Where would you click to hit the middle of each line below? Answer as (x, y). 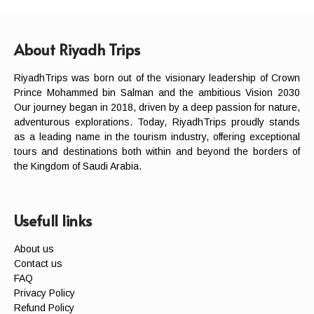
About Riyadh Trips (77, 49)
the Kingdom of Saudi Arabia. (78, 166)
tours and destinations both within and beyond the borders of (157, 151)
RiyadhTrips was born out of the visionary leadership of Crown (157, 77)
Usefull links (53, 220)
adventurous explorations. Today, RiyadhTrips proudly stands (157, 122)
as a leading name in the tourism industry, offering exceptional (157, 136)
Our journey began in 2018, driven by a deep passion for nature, (157, 107)
